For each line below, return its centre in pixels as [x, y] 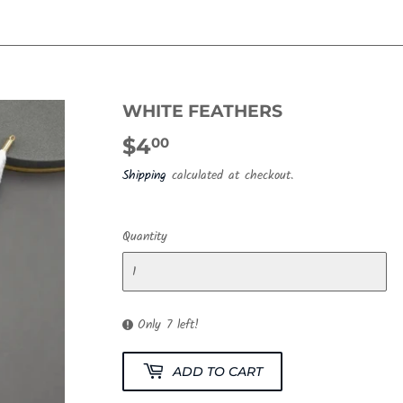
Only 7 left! [168, 325]
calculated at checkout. [230, 176]
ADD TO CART [218, 371]
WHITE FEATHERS [202, 111]
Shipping [144, 176]
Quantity [145, 237]
